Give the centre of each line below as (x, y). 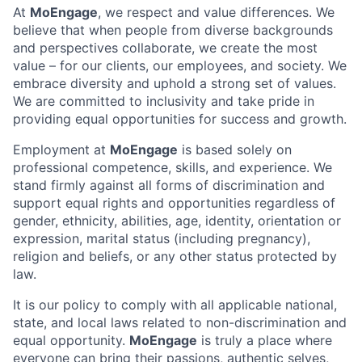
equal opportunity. (71, 340)
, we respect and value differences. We (216, 12)
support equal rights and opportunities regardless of (174, 203)
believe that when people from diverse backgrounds (173, 30)
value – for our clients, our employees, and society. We (180, 65)
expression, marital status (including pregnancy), (162, 238)
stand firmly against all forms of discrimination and (169, 185)
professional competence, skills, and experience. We (173, 167)
